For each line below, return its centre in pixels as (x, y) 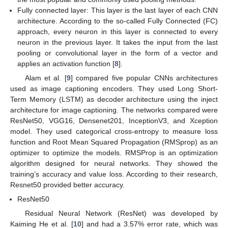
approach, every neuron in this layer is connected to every (118, 31)
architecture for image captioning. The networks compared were (114, 110)
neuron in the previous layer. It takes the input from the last (118, 42)
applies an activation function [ (66, 63)
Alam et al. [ (46, 78)
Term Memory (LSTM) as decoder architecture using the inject (114, 99)
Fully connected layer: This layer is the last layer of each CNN (118, 10)
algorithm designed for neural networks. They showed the (114, 163)
